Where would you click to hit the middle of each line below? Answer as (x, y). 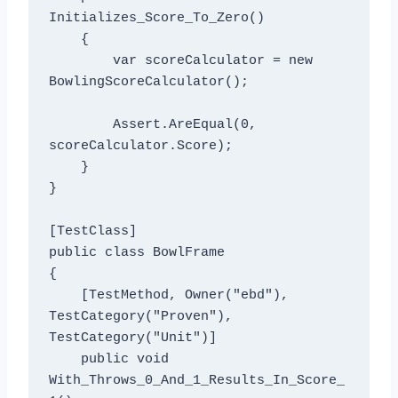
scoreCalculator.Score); (140, 147)
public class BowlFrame (136, 253)
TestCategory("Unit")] (132, 338)
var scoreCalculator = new (80, 61)
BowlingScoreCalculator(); (148, 83)
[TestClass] (92, 232)
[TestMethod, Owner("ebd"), (64, 296)
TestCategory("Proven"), (140, 317)
